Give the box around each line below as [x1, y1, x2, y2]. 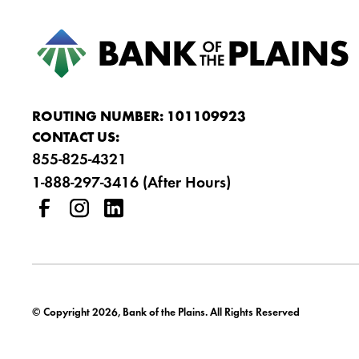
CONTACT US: [31, 131, 119, 146]
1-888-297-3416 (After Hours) [31, 175, 231, 192]
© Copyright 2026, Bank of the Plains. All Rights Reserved [31, 308, 300, 319]
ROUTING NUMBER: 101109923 [31, 110, 246, 125]
